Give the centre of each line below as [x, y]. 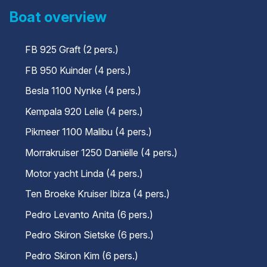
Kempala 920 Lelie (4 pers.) [84, 111]
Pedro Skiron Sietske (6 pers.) [90, 235]
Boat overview [58, 17]
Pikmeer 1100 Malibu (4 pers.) [89, 132]
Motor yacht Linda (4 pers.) [84, 173]
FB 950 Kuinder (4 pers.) [78, 70]
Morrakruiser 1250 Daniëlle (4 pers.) [102, 152]
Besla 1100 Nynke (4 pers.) [83, 91]
